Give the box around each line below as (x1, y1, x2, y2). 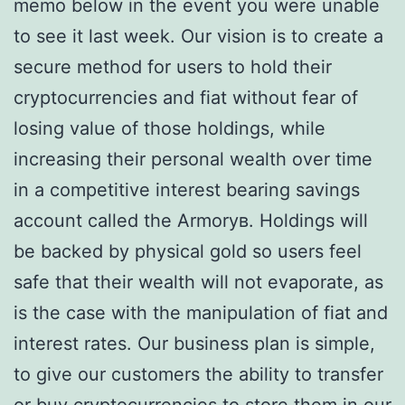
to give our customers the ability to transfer (14, 363, 383, 385)
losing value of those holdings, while (14, 118, 325, 139)
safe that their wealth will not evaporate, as (14, 271, 383, 293)
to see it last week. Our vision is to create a (14, 25, 383, 47)
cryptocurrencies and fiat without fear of (14, 87, 358, 108)
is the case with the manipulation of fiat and (14, 302, 388, 324)
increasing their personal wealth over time (14, 148, 372, 170)
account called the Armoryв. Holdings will (14, 210, 368, 231)
